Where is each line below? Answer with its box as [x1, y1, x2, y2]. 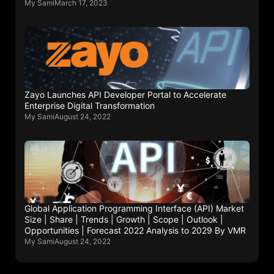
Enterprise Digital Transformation [24, 100, 155, 111]
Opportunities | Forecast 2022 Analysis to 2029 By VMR [24, 225, 246, 236]
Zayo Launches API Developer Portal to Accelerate [24, 89, 226, 100]
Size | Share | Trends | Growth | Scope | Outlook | [24, 214, 223, 225]
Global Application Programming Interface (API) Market [24, 203, 244, 214]
